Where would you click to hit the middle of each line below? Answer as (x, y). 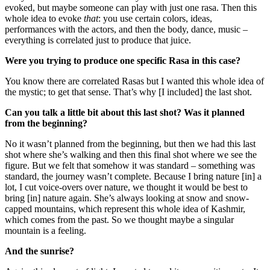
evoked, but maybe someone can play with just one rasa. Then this (131, 7)
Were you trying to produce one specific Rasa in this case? (123, 60)
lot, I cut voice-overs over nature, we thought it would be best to (126, 187)
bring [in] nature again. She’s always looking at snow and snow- (127, 198)
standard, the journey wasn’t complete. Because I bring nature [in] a (133, 176)
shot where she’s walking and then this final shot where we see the (131, 154)
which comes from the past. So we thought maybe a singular (119, 219)
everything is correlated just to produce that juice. (98, 40)
